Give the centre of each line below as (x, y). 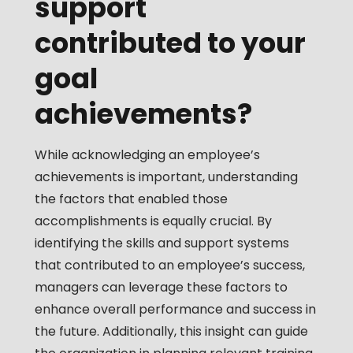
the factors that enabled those (131, 199)
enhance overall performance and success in (175, 310)
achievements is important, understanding (166, 177)
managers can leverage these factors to (161, 288)
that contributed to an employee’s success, (169, 266)
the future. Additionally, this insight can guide (171, 332)
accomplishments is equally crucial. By (153, 221)
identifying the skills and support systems (162, 243)
